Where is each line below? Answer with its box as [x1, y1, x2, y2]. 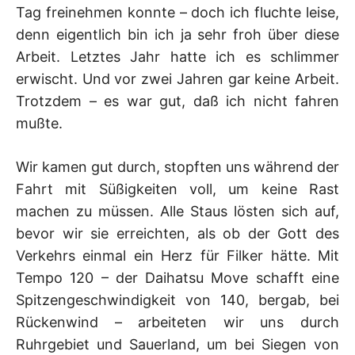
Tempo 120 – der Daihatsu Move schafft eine [16, 269, 339, 286]
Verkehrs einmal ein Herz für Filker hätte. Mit [16, 246, 339, 264]
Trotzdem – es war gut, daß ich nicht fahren [16, 92, 339, 109]
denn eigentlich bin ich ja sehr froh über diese [16, 25, 339, 43]
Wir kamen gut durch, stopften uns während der [16, 158, 339, 175]
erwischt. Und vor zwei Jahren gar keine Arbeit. [16, 70, 339, 87]
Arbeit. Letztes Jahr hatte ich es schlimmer [16, 48, 339, 65]
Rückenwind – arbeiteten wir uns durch [16, 313, 339, 330]
